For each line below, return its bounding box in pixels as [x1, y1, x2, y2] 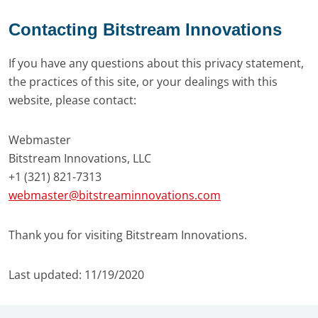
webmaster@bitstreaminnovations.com [9, 187, 221, 203]
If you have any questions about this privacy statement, [9, 55, 304, 71]
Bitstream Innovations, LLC [9, 150, 151, 166]
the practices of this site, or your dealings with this [9, 74, 278, 89]
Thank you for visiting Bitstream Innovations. [9, 227, 247, 243]
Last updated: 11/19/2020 [9, 267, 144, 283]
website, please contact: [9, 92, 136, 108]
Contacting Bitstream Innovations [9, 20, 282, 39]
